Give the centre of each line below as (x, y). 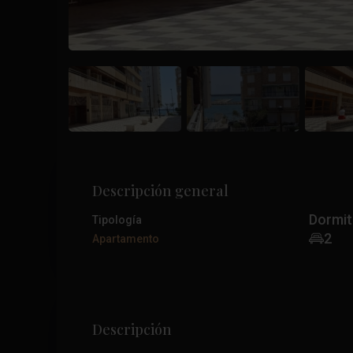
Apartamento (126, 238)
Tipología (117, 219)
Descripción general (160, 190)
